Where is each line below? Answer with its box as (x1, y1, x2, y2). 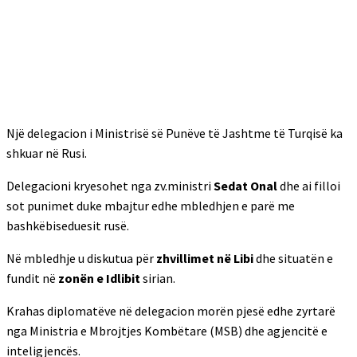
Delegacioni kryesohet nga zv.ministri (6, 178, 214, 194)
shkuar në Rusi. (6, 145, 87, 161)
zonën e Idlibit (58, 270, 143, 286)
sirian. (143, 270, 175, 286)
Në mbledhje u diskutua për (6, 250, 156, 266)
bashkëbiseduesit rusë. (6, 218, 129, 233)
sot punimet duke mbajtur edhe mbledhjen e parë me (6, 198, 295, 214)
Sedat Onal (214, 178, 277, 194)
